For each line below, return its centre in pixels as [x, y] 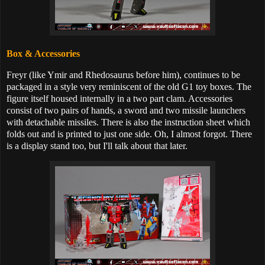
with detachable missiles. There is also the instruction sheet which [128, 122]
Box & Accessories [43, 53]
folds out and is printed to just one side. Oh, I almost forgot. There [129, 134]
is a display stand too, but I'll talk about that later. [97, 146]
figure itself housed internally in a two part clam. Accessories [119, 98]
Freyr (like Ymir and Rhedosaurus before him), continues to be [123, 75]
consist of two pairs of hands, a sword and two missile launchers [126, 110]
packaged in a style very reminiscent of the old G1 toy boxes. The [129, 86]
